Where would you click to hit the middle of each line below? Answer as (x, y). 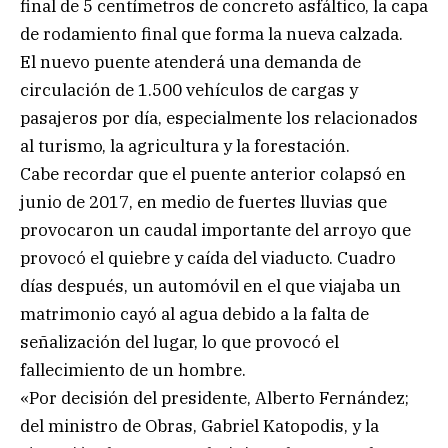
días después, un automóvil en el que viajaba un (210, 285)
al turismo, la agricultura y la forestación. (185, 145)
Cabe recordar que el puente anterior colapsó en (213, 173)
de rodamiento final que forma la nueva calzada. (211, 33)
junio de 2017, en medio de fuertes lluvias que (203, 201)
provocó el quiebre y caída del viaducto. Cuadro (208, 257)
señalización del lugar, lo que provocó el (179, 341)
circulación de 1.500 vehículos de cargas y (189, 89)
